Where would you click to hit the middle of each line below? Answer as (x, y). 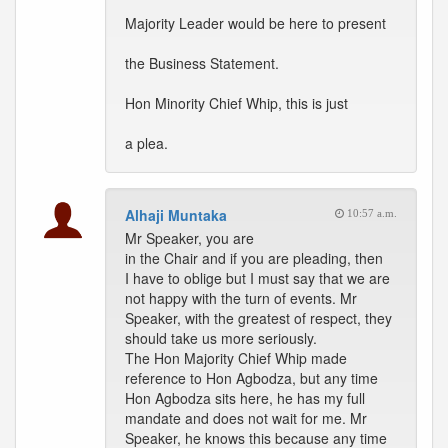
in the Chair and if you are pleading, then (254, 258)
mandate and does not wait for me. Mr (246, 418)
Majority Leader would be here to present (255, 23)
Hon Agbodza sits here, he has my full (245, 398)
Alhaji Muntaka (176, 215)
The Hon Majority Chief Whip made (236, 358)
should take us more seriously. (221, 338)
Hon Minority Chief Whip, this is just (236, 103)
